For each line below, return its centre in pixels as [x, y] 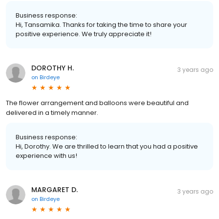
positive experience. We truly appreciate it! [84, 34]
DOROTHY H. [53, 68]
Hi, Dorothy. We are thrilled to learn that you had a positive [107, 146]
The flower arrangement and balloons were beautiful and [97, 103]
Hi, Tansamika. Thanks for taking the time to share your [101, 24]
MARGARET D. [55, 189]
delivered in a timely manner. [52, 112]
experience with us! [46, 155]
